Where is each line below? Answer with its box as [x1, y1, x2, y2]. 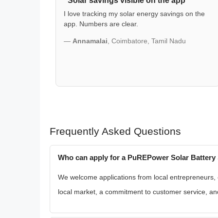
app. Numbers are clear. [64, 20, 138, 28]
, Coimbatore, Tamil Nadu [108, 37, 186, 45]
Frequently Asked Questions [50, 126, 181, 137]
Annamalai [73, 37, 108, 45]
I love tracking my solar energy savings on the [64, 10, 205, 18]
